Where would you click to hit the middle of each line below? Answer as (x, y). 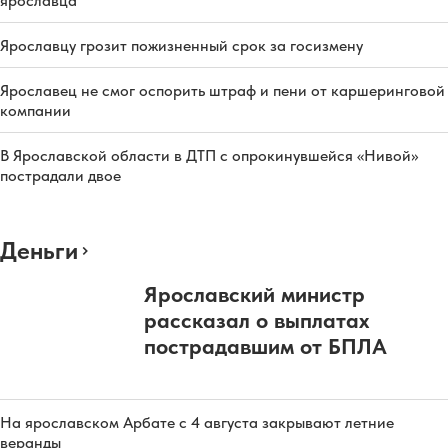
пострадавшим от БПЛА (265, 345)
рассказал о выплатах (256, 319)
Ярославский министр (254, 293)
